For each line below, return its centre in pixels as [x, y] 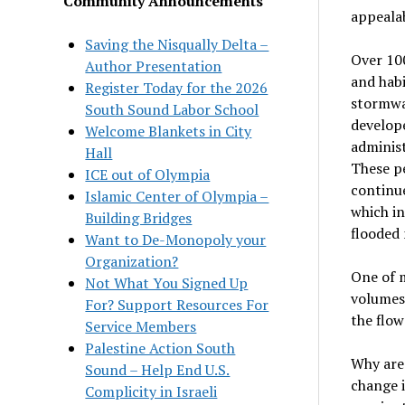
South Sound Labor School [172, 109]
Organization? [132, 261]
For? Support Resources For [177, 304]
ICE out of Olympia [148, 174]
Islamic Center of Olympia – [177, 196]
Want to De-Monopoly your [176, 239]
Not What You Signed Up [167, 283]
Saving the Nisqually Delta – [177, 44]
